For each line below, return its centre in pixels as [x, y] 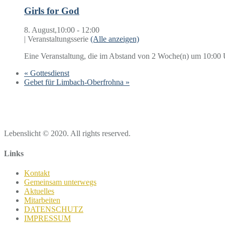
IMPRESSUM [47, 218]
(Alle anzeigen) [115, 39]
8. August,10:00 [49, 30]
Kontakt [37, 173]
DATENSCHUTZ [54, 209]
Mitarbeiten [42, 200]
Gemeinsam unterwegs [60, 182]
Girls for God [52, 11]
